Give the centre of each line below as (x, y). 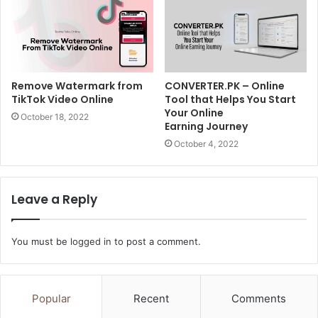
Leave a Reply (54, 199)
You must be (41, 241)
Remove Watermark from (77, 86)
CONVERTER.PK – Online (225, 86)
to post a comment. (156, 241)
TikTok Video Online (62, 99)
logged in (91, 241)
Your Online (194, 113)
